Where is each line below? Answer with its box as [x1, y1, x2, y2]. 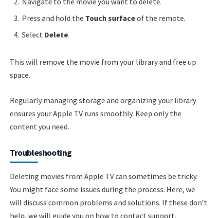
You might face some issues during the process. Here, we [10, 184, 195, 194]
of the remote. [135, 13, 185, 23]
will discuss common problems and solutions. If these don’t [10, 197, 207, 207]
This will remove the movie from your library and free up [10, 57, 196, 67]
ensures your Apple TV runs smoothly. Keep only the [10, 108, 182, 118]
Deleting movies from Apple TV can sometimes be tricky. [10, 171, 198, 181]
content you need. [10, 121, 69, 131]
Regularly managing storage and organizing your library [10, 95, 196, 105]
